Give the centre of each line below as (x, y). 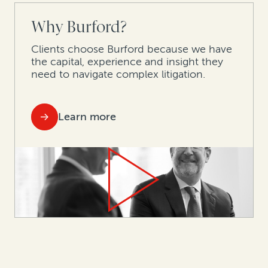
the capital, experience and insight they (127, 61)
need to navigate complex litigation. (118, 74)
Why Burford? (79, 27)
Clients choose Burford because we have (132, 49)
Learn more (87, 116)
